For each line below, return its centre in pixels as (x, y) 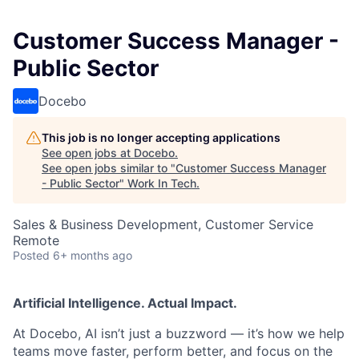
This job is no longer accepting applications (161, 138)
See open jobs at (88, 153)
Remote (36, 241)
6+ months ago (93, 256)
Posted (31, 256)
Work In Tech (162, 184)
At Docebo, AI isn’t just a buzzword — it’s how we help (179, 334)
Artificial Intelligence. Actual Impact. (125, 303)
